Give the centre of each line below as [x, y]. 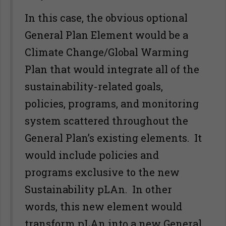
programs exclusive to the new [102, 172]
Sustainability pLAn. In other [98, 189]
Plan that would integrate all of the [112, 69]
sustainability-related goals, [94, 86]
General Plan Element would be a [106, 35]
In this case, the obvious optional [106, 18]
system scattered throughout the [106, 121]
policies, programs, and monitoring [112, 103]
